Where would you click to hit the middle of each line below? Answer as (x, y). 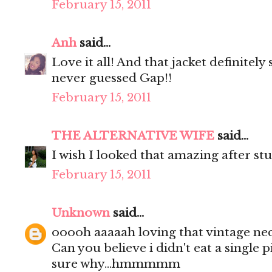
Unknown (81, 213)
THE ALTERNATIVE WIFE (133, 136)
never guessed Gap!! (112, 78)
